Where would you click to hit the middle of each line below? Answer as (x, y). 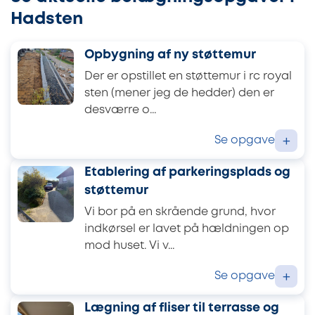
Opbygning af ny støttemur (170, 54)
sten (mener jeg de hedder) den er (179, 94)
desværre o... (120, 110)
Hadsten (47, 19)
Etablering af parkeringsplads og (187, 172)
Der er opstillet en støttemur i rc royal (188, 77)
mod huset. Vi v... (129, 246)
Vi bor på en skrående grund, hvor (180, 212)
